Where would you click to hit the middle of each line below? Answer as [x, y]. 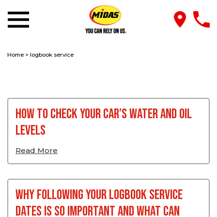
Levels [31, 131]
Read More [37, 151]
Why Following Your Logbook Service [99, 195]
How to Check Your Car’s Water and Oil [104, 114]
